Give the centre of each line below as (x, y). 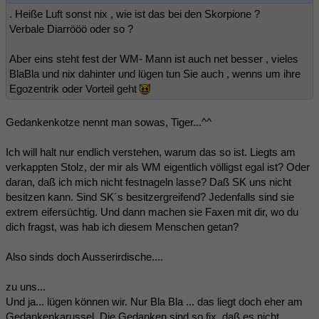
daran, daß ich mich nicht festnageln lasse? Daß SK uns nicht (148, 182)
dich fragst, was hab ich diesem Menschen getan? (122, 226)
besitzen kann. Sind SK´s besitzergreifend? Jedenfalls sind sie (150, 197)
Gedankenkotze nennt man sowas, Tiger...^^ (109, 122)
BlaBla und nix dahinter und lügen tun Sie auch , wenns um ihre (155, 73)
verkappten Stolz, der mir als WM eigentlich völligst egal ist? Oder (158, 167)
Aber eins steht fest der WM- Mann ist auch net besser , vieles (154, 58)
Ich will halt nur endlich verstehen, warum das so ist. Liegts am (151, 152)
